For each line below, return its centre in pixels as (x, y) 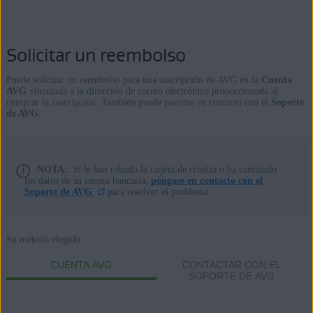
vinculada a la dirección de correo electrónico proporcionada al (152, 91)
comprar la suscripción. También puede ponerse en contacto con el (138, 102)
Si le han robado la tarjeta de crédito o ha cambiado (174, 169)
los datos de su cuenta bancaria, (87, 181)
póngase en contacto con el (206, 181)
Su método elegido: (44, 239)
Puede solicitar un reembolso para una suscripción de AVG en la (133, 80)
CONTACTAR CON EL (232, 265)
